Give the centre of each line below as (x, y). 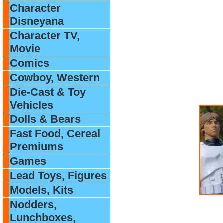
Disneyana (37, 21)
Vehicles (32, 105)
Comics (30, 63)
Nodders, (33, 204)
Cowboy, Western (55, 77)
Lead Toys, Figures (58, 175)
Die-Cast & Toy (48, 92)
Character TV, (45, 36)
